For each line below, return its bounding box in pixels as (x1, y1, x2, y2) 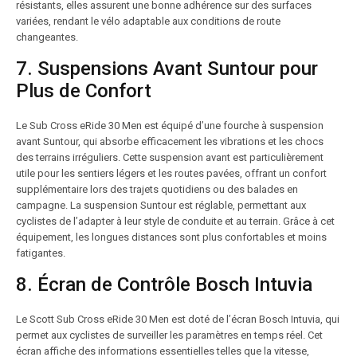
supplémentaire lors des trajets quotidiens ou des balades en (16, 183, 298, 195)
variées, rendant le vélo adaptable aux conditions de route (16, 15, 280, 27)
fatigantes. (16, 247, 65, 259)
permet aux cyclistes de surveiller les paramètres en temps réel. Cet (16, 329, 323, 341)
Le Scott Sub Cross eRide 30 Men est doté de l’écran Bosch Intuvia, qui (16, 313, 339, 325)
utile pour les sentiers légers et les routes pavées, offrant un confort (16, 167, 327, 179)
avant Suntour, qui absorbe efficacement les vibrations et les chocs (16, 135, 324, 147)
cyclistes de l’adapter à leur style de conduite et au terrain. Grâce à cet (16, 215, 335, 227)
